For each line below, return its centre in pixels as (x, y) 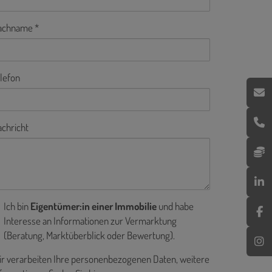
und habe (175, 206)
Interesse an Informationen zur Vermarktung (90, 221)
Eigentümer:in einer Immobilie (93, 206)
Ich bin (17, 206)
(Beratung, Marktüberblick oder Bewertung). (89, 235)
